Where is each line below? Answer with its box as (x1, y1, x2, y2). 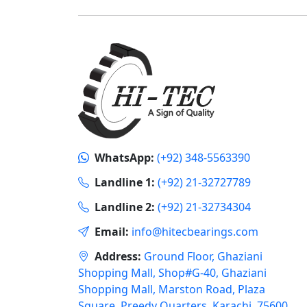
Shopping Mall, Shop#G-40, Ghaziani (78, 265, 267, 281)
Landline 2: (95, 199, 155, 215)
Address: (95, 249, 141, 265)
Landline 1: (95, 175, 155, 191)
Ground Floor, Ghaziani (144, 249, 262, 265)
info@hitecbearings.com (132, 224, 258, 240)
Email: (95, 224, 129, 240)
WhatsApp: (95, 150, 154, 166)
